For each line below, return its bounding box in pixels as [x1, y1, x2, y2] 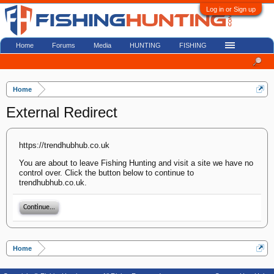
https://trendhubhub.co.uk [19, 141, 109, 150]
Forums [52, 42, 75, 49]
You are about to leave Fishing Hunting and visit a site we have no [19, 158, 253, 168]
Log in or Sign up [206, 6, 256, 13]
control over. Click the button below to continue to [19, 168, 194, 177]
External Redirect [6, 104, 117, 120]
